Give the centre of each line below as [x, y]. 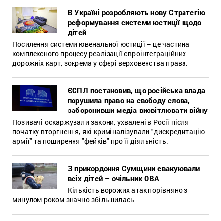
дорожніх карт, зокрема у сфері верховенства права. [100, 63]
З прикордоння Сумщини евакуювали [134, 168]
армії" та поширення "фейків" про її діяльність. [90, 141]
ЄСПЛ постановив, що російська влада [136, 90]
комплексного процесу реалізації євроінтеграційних [99, 53]
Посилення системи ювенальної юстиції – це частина [101, 44]
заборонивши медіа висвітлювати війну [138, 110]
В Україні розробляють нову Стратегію [137, 12]
